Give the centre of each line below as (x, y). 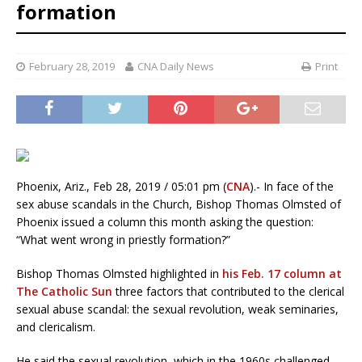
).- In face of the (292, 186)
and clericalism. (56, 326)
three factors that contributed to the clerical (228, 291)
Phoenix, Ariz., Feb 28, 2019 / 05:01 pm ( (121, 186)
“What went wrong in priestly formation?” (123, 239)
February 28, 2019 (72, 66)
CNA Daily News (176, 66)
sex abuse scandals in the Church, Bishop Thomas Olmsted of (179, 204)
